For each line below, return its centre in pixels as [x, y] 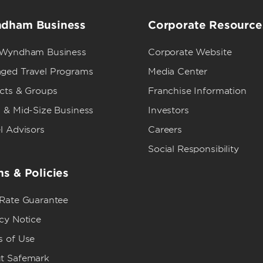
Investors [168, 110]
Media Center [178, 72]
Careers [165, 130]
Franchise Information [197, 91]
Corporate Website [190, 52]
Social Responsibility [193, 149]
